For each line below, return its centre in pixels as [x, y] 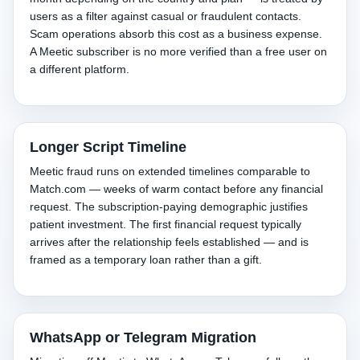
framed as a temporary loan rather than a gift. [146, 260]
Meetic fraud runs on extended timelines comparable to [170, 171]
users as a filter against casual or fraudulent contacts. [166, 16]
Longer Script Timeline [108, 147]
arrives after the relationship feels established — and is [169, 242]
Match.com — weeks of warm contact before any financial [176, 189]
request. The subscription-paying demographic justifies [169, 207]
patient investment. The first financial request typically [166, 224]
